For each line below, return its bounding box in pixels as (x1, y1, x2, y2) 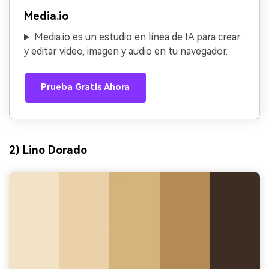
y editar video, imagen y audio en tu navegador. (24, 46, 228, 58)
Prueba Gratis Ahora (41, 82, 130, 92)
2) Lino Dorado (9, 143, 87, 156)
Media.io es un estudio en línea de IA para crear (34, 31, 241, 43)
